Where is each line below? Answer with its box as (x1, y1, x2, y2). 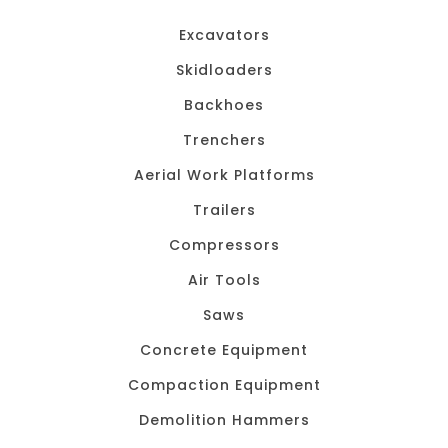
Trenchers (182, 130, 266, 150)
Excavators (178, 25, 270, 45)
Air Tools (187, 270, 261, 290)
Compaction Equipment (127, 375, 321, 395)
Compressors (168, 235, 280, 255)
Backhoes (184, 95, 264, 115)
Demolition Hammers (138, 410, 310, 430)
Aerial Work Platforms (133, 165, 315, 185)
